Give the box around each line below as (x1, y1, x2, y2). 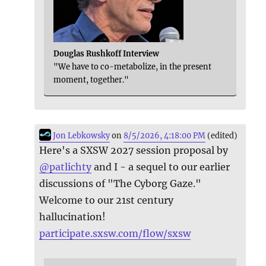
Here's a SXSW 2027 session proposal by (39, 144, 229, 157)
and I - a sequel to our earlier (91, 161, 230, 173)
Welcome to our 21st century (39, 194, 174, 207)
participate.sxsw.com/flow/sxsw (39, 227, 191, 240)
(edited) (207, 131, 238, 141)
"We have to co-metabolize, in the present (53, 62, 212, 72)
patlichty (49, 161, 92, 173)
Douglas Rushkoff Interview (53, 49, 160, 59)
